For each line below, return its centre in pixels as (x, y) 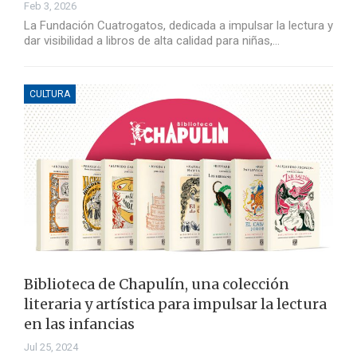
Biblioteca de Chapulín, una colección (157, 284)
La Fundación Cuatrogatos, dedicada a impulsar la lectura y (178, 26)
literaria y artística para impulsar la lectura (175, 304)
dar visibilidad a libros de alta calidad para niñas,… (152, 41)
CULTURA (50, 94)
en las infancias (79, 324)
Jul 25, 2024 (51, 347)
